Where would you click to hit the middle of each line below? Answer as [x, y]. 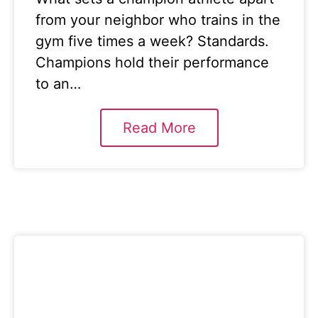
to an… [58, 84]
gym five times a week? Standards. [152, 41]
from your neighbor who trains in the [158, 20]
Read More [159, 128]
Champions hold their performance [152, 62]
